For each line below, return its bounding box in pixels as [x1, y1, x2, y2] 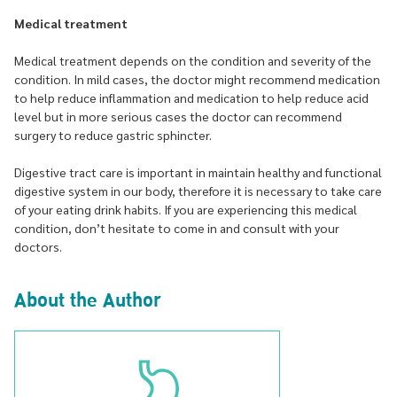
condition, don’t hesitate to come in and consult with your [14, 220, 339, 237]
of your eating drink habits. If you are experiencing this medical [14, 201, 357, 218]
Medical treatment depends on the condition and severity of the [14, 52, 371, 69]
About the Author [14, 284, 160, 317]
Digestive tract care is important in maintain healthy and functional [14, 164, 382, 181]
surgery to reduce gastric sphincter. [14, 127, 212, 144]
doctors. [14, 238, 62, 255]
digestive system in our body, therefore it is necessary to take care [14, 183, 382, 199]
